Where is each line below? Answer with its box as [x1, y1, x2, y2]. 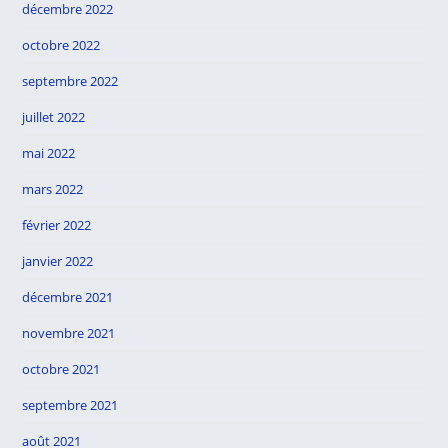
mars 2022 [22, 180, 84, 198]
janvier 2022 [22, 252, 94, 270]
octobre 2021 [22, 360, 101, 378]
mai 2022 [22, 144, 76, 162]
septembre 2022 [22, 72, 119, 90]
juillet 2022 [22, 108, 86, 126]
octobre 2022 [22, 36, 101, 54]
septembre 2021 [22, 396, 119, 414]
